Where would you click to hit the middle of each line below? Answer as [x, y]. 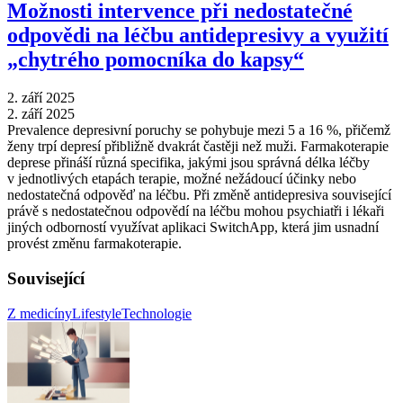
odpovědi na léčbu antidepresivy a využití [198, 36]
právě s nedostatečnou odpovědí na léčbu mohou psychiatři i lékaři [196, 211]
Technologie [157, 313]
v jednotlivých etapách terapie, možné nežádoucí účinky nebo [182, 179]
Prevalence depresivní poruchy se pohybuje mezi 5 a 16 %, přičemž [199, 130]
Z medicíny [40, 313]
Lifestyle [97, 313]
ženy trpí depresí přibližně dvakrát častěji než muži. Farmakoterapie [198, 147]
